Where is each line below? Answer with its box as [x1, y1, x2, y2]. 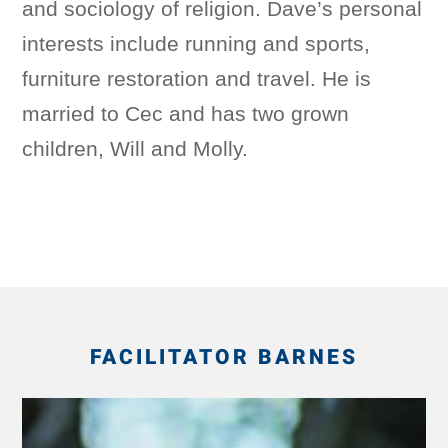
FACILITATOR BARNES [90, 344, 358, 369]
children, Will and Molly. [22, 136, 249, 160]
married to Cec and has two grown [22, 101, 350, 125]
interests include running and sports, [22, 31, 371, 55]
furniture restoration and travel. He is [22, 66, 372, 90]
